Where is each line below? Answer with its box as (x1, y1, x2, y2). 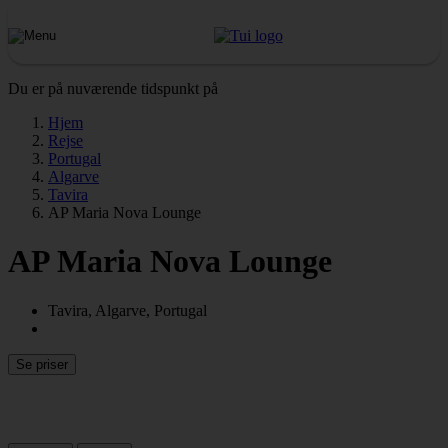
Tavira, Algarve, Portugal (48, 301, 207, 319)
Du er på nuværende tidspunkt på (8, 80, 218, 97)
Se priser (16, 356, 68, 372)
